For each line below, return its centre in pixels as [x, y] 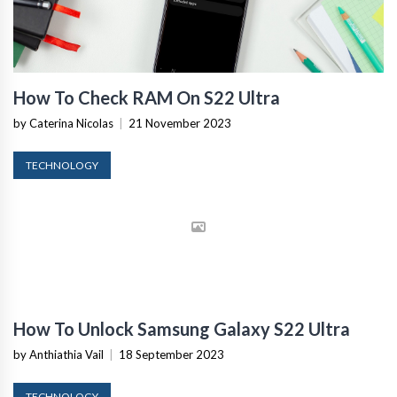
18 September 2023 [171, 354]
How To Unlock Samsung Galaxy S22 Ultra [182, 328]
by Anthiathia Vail [58, 354]
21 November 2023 [180, 123]
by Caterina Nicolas [63, 123]
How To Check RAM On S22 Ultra [147, 97]
